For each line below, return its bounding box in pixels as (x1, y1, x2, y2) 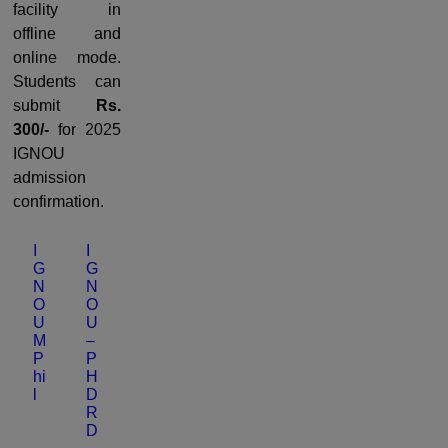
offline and (13, 24, 121, 42)
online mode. (13, 48, 121, 66)
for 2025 (58, 120, 121, 138)
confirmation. (13, 192, 104, 210)
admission (13, 168, 86, 186)
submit (13, 96, 96, 114)
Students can (13, 72, 121, 90)
